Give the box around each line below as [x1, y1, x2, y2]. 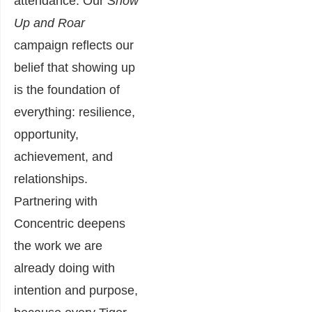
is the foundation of [14, 83, 120, 97]
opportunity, [14, 127, 79, 142]
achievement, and [14, 150, 113, 164]
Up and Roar [14, 16, 85, 31]
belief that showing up [14, 61, 135, 75]
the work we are [14, 239, 102, 253]
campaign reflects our [14, 38, 134, 53]
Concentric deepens [14, 217, 125, 231]
